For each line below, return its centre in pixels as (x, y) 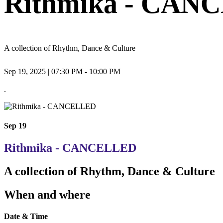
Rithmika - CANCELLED (70, 148)
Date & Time (26, 216)
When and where (47, 194)
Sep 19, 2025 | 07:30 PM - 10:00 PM (62, 72)
